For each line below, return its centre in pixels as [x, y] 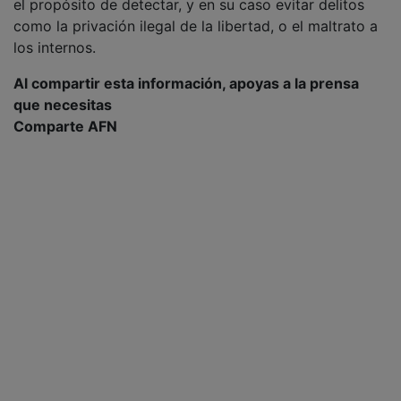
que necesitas [63, 104]
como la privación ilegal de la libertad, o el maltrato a [196, 26]
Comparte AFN [65, 126]
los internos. [57, 47]
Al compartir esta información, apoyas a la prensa [186, 83]
